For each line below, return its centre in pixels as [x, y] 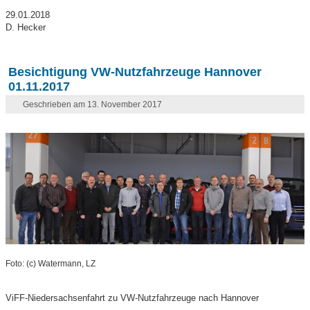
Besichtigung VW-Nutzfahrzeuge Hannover [135, 72]
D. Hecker [26, 28]
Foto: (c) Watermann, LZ [51, 263]
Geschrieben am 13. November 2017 [93, 105]
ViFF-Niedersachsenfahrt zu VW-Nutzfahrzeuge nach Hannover [133, 298]
